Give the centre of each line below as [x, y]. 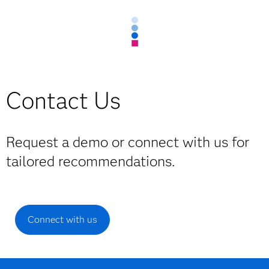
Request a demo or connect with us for [128, 142]
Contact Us [63, 101]
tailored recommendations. [90, 161]
